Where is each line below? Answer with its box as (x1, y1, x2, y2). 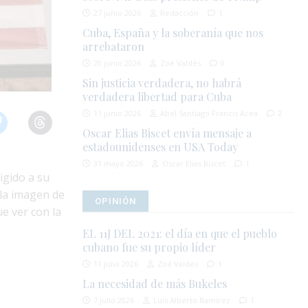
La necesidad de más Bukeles (82, 276, 228, 291)
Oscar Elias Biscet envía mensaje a (82, 126, 252, 141)
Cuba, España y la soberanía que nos (82, 25, 264, 41)
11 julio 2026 (93, 258, 139, 269)
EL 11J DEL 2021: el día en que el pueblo (82, 226, 278, 241)
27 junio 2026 (93, 8, 142, 19)
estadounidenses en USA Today (82, 140, 239, 155)
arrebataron (82, 39, 145, 54)
